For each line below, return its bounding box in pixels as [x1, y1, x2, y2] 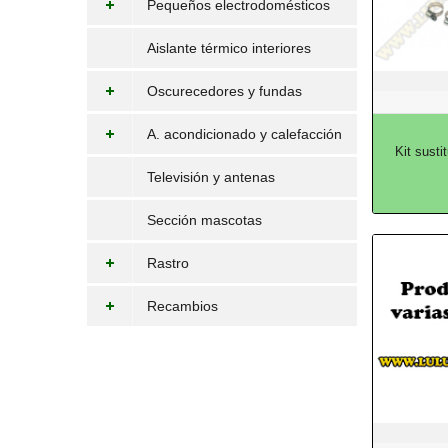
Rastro [147, 255, 189, 271]
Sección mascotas [147, 212, 262, 228]
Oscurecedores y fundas [147, 83, 302, 99]
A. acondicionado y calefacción [147, 126, 342, 142]
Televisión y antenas [147, 169, 275, 185]
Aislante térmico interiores [147, 40, 311, 56]
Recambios [147, 298, 218, 314]
